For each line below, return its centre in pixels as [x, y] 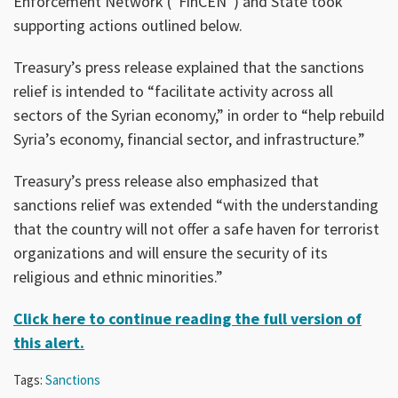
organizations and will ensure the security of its [171, 252]
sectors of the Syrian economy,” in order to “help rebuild [199, 115]
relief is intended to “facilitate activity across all [173, 91]
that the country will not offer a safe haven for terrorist [196, 228]
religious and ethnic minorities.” [118, 276]
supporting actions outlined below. [128, 25]
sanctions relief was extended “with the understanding [196, 204]
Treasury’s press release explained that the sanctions [189, 67]
